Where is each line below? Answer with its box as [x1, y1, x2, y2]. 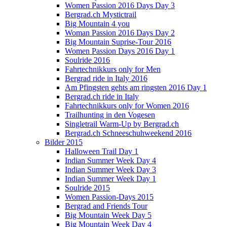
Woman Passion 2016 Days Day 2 [65, 28, 175, 37]
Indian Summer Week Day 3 [65, 165, 156, 174]
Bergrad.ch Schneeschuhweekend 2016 [65, 129, 192, 137]
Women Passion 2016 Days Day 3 [65, 1, 175, 10]
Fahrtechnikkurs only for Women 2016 [65, 101, 189, 110]
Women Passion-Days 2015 [65, 193, 154, 201]
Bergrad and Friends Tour [65, 202, 147, 210]
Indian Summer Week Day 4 [65, 156, 156, 165]
